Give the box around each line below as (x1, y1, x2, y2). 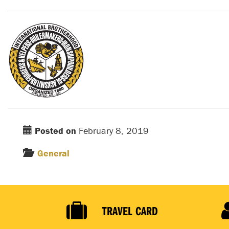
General (37, 147, 70, 159)
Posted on (35, 125, 76, 136)
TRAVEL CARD (102, 203, 158, 218)
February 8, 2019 (76, 125, 149, 136)
